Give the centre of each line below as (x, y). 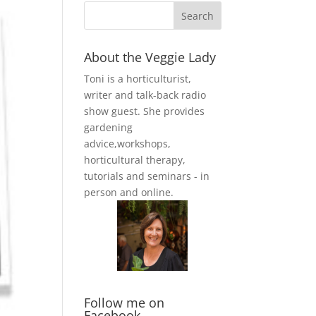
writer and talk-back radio (145, 95)
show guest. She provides (145, 111)
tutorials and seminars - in (147, 176)
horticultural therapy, (135, 160)
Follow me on (124, 303)
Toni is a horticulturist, (138, 79)
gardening (109, 128)
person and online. (129, 193)
